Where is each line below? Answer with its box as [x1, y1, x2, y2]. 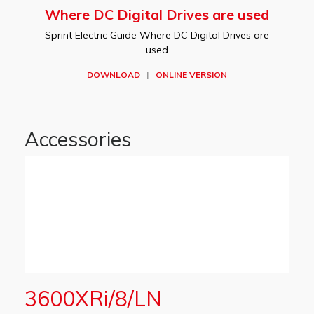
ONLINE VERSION [156, 69, 227, 80]
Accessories [25, 127, 131, 151]
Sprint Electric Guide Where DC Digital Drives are [45, 29, 269, 41]
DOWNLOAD [87, 69, 140, 80]
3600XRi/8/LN [25, 285, 162, 312]
